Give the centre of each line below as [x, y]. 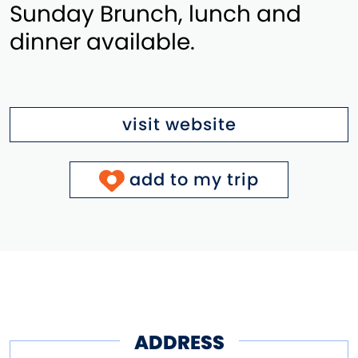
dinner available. [102, 42]
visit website [179, 124]
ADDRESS [179, 343]
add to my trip [195, 179]
